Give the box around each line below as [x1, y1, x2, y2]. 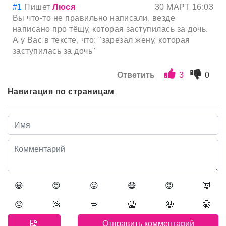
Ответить [117, 71, 155, 80]
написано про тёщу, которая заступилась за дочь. [13, 25, 208, 34]
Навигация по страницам [8, 87, 115, 96]
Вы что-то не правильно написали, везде [13, 14, 176, 23]
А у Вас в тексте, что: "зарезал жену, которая [13, 36, 190, 45]
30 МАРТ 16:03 [154, 3, 213, 12]
